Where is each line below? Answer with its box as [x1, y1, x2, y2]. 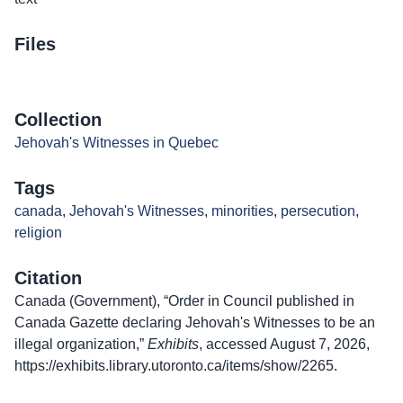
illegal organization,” [14, 336, 148, 353]
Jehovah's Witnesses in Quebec [14, 135, 219, 151]
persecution [281, 203, 355, 219]
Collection [14, 110, 102, 130]
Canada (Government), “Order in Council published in [14, 293, 354, 309]
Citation [14, 268, 82, 289]
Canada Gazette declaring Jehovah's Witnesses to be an [14, 315, 375, 331]
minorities [211, 203, 273, 219]
